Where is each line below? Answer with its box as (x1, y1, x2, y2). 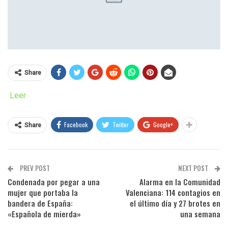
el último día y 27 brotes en (130, 197, 220, 209)
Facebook (64, 120, 88, 129)
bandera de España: (8, 197, 73, 209)
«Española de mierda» (8, 208, 81, 219)
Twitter (112, 120, 129, 129)
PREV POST (18, 162, 50, 173)
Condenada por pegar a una (8, 176, 100, 187)
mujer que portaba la (8, 186, 78, 198)
